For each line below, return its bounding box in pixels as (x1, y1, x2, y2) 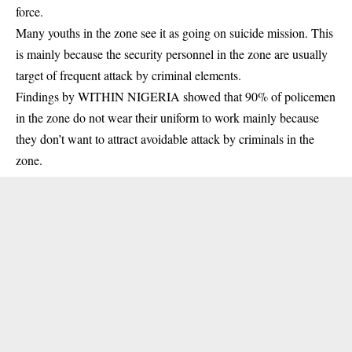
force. (16, 2, 43, 20)
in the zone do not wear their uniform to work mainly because (16, 108, 319, 126)
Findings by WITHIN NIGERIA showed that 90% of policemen (16, 87, 335, 104)
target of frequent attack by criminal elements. (16, 66, 241, 83)
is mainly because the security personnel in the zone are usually (16, 45, 328, 62)
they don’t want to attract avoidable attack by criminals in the (16, 130, 314, 147)
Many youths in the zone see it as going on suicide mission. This (16, 24, 333, 41)
